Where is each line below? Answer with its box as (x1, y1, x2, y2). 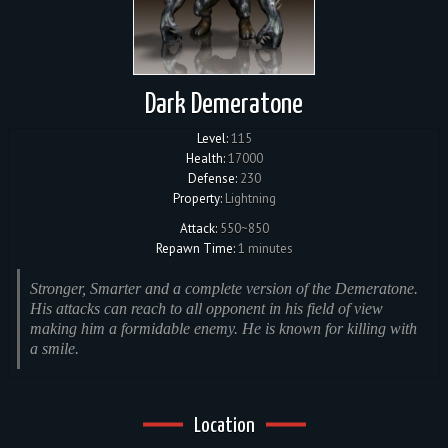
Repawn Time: (155, 240, 235, 257)
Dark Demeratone (145, 91, 303, 119)
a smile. (30, 340, 79, 357)
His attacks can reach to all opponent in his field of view (30, 300, 383, 317)
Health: (185, 150, 225, 167)
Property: (172, 190, 222, 207)
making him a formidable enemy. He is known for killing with (30, 320, 417, 337)
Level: (196, 130, 228, 147)
